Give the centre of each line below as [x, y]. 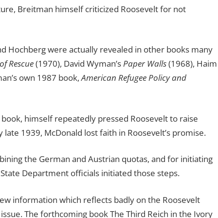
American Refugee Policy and [134, 78]
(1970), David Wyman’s [78, 64]
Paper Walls [145, 64]
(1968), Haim [191, 64]
